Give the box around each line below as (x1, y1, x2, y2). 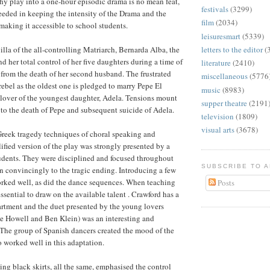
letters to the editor (201, 43, 263, 55)
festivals (201, 4, 228, 14)
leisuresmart (201, 30, 240, 42)
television (201, 111, 234, 122)
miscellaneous (201, 71, 248, 82)
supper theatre (201, 97, 247, 108)
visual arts (201, 124, 234, 136)
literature (201, 57, 231, 68)
